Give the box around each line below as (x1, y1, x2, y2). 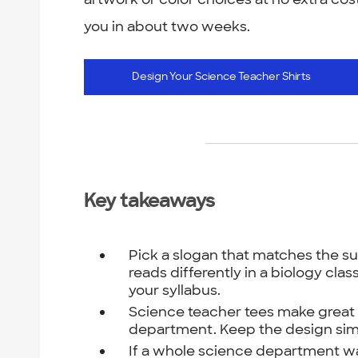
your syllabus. (129, 280, 221, 299)
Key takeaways (84, 192, 216, 212)
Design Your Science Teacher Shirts (132, 72, 311, 83)
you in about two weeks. (84, 17, 251, 35)
